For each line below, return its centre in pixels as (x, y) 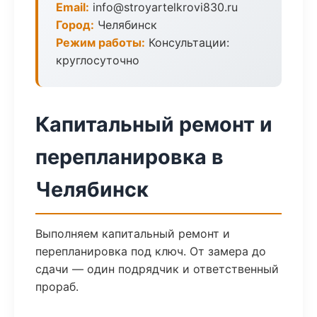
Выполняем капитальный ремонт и (133, 234)
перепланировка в (129, 157)
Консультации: (187, 42)
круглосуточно (98, 60)
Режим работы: (100, 42)
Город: (75, 25)
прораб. (57, 287)
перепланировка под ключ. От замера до (151, 251)
